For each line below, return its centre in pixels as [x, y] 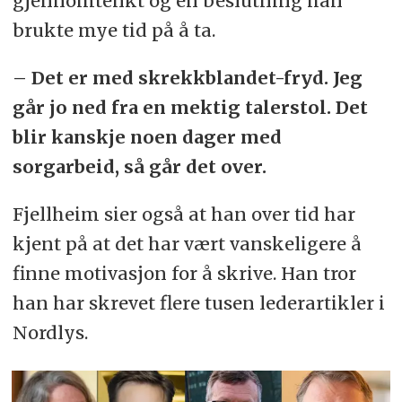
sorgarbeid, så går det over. [139, 166]
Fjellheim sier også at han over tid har [184, 214]
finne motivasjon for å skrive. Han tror [184, 273]
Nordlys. [50, 332]
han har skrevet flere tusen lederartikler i [198, 302]
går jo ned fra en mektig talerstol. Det [190, 107]
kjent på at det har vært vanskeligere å [187, 243]
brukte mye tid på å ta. [114, 30]
